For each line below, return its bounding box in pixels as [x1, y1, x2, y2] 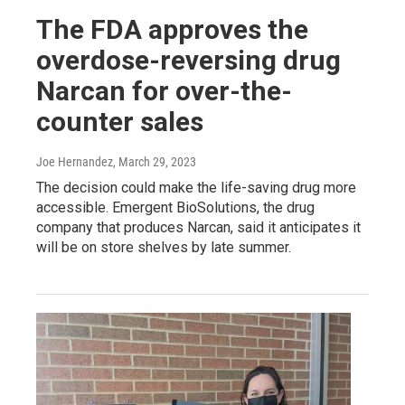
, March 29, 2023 [113, 154, 196, 169]
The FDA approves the [36, 13, 308, 45]
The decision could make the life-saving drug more [36, 178, 356, 196]
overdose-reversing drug [36, 43, 341, 76]
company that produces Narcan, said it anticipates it [36, 218, 361, 236]
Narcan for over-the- [36, 74, 292, 107]
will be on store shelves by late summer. [36, 238, 291, 256]
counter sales [36, 105, 203, 137]
